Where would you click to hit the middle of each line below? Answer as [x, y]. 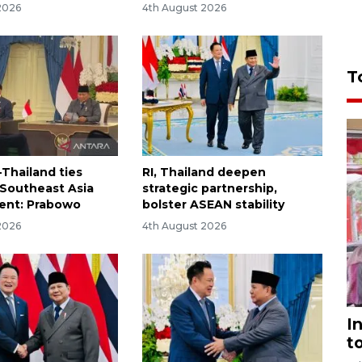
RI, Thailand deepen [204, 173]
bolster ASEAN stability [213, 205]
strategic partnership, [209, 189]
